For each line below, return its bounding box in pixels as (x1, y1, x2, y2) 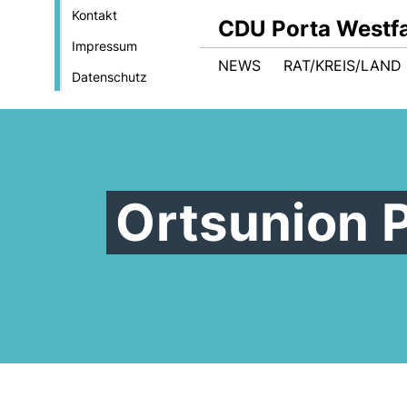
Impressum (71, 38, 137, 54)
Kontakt (71, 7, 117, 23)
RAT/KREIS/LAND (283, 56, 402, 74)
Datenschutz (71, 69, 147, 84)
